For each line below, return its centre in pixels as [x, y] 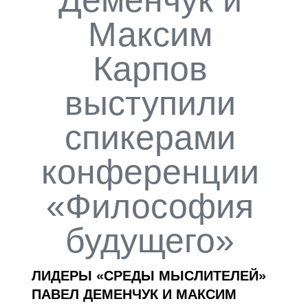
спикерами [150, 137]
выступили [150, 103]
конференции [150, 172]
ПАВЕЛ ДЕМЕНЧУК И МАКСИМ [134, 295]
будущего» [150, 240]
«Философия [150, 206]
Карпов [150, 68]
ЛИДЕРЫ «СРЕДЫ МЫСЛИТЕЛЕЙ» [149, 276]
